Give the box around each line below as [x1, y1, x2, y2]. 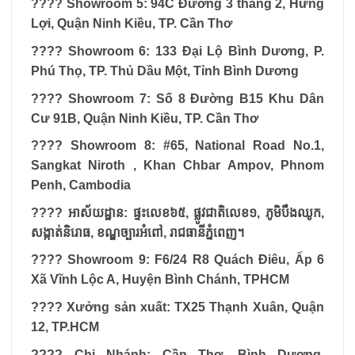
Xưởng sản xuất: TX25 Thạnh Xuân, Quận [63, 300, 324, 314]
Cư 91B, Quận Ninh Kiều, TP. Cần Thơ [31, 111, 258, 125]
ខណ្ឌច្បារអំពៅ [97, 225, 163, 239]
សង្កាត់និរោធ [31, 225, 90, 239]
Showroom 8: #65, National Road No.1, [63, 139, 324, 153]
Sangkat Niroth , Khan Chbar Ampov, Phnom [31, 158, 324, 173]
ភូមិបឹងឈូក [265, 205, 321, 219]
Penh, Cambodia [31, 178, 131, 193]
